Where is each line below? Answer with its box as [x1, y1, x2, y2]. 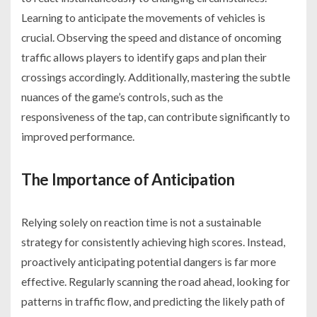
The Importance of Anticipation [21, 170, 235, 190]
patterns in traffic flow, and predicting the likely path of [21, 294, 285, 309]
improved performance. [21, 129, 134, 144]
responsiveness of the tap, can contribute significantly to [21, 110, 290, 124]
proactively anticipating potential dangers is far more [21, 255, 276, 269]
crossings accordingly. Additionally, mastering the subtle [21, 70, 290, 84]
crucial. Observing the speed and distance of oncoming [21, 30, 282, 45]
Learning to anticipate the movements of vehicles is [21, 11, 265, 25]
